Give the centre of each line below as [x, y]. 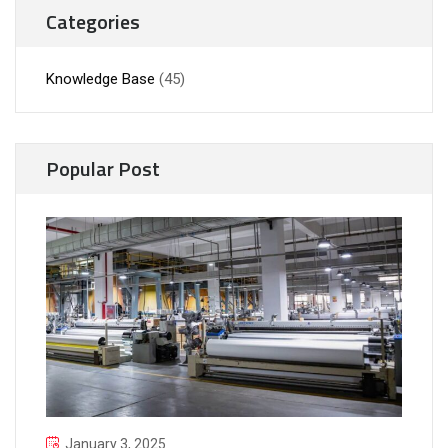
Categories [93, 21]
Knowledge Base [100, 78]
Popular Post [103, 168]
